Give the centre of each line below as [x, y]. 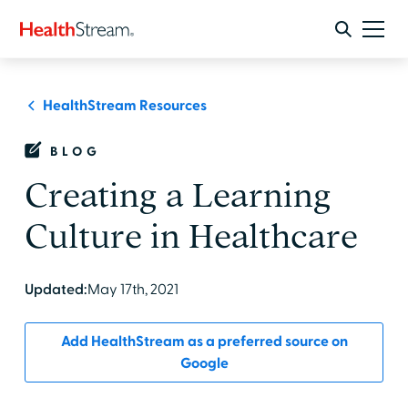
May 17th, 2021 [133, 290]
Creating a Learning [178, 195]
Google [204, 363]
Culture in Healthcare [191, 236]
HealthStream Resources [124, 106]
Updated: [56, 290]
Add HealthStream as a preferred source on [204, 342]
